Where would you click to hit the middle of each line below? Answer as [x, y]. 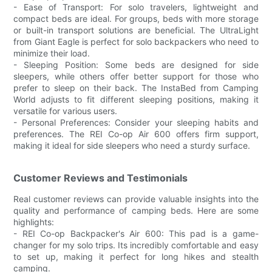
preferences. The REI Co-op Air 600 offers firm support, [136, 134]
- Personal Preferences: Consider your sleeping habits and [136, 122]
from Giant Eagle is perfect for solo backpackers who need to [136, 41]
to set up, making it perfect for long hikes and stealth [136, 256]
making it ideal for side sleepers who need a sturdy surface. [132, 145]
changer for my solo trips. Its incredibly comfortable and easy [136, 245]
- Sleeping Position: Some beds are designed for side [136, 64]
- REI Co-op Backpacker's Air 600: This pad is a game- [136, 233]
